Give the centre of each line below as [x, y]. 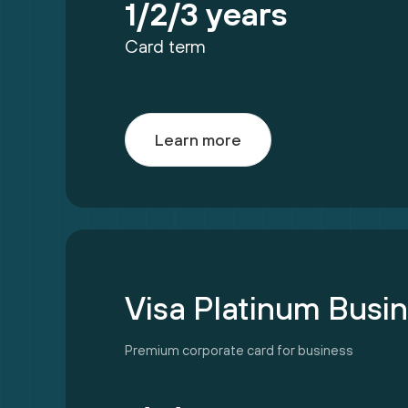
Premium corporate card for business [239, 350]
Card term [165, 46]
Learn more [198, 139]
